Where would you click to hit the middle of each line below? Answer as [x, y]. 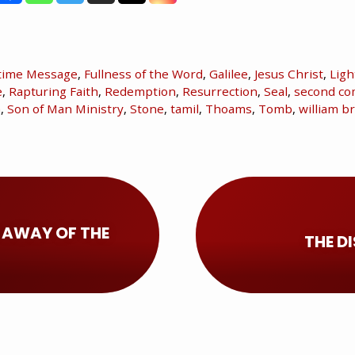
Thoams [228, 109]
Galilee [228, 74]
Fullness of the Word [143, 74]
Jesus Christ [288, 74]
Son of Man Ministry [65, 109]
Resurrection [220, 92]
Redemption [140, 92]
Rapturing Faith [53, 92]
